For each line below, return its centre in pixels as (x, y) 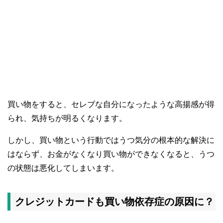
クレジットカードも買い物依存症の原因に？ (114, 202)
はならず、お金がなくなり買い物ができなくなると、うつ (111, 154)
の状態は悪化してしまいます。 (63, 168)
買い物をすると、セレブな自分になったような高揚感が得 (111, 105)
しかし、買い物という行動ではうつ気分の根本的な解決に (111, 140)
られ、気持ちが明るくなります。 (67, 118)
